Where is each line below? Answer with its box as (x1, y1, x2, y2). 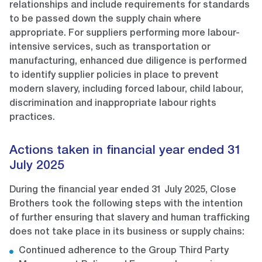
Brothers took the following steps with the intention (9, 200, 243, 210)
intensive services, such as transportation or (9, 43, 211, 53)
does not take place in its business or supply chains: (9, 228, 244, 238)
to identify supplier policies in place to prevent (9, 71, 219, 81)
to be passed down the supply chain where (9, 15, 201, 25)
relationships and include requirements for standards (9, 1, 250, 11)
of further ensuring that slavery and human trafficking (9, 214, 250, 224)
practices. (9, 113, 55, 123)
